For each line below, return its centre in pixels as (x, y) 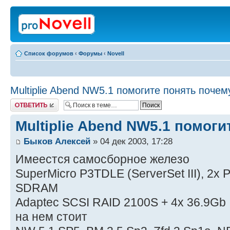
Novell (116, 53)
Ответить (23, 102)
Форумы (90, 53)
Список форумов (49, 53)
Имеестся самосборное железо (102, 159)
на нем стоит (51, 217)
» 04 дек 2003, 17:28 (131, 141)
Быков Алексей (57, 141)
